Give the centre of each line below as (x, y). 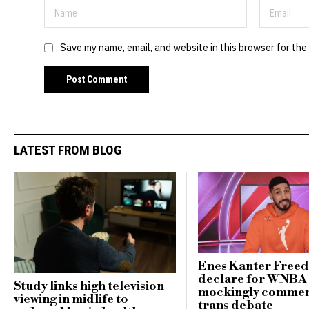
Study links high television (89, 287)
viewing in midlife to (71, 300)
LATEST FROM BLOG (68, 150)
